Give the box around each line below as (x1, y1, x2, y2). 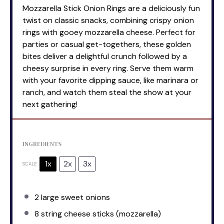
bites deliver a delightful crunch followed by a (22, 50, 187, 61)
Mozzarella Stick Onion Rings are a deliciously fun (22, 2, 200, 13)
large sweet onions (39, 191, 110, 202)
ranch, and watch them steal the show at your (22, 86, 191, 97)
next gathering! (22, 98, 77, 109)
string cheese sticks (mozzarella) (39, 208, 161, 219)
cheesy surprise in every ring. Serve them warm (22, 62, 193, 73)
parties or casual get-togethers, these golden (22, 38, 191, 49)
